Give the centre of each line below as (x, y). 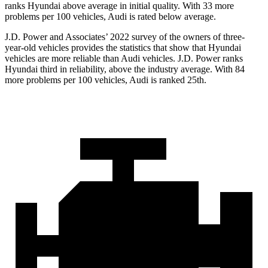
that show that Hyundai (196, 48)
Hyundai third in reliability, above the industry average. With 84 (125, 69)
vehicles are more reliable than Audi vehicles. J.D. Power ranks (124, 59)
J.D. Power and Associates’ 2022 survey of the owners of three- (125, 37)
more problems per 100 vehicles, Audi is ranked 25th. (106, 80)
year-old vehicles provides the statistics (78, 48)
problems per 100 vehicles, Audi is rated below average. (110, 17)
